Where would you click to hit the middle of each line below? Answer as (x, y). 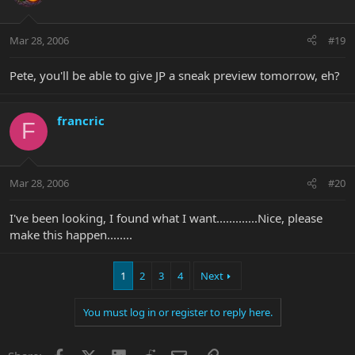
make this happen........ (71, 235)
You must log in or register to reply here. (177, 313)
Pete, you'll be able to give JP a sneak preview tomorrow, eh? (175, 75)
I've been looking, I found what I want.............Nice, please (166, 218)
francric (81, 120)
